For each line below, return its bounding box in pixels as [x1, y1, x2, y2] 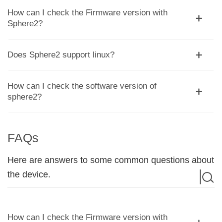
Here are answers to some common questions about [7, 155, 214, 165]
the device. [7, 169, 51, 179]
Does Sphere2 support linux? [7, 50, 114, 59]
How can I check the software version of [7, 81, 157, 91]
